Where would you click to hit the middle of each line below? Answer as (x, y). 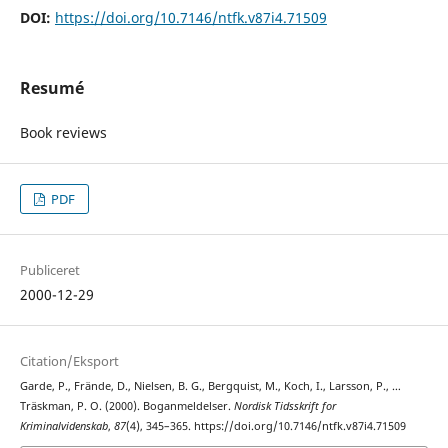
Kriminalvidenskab (63, 425)
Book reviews (63, 132)
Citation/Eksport (69, 360)
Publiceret (49, 269)
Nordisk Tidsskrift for (284, 405)
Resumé (51, 87)
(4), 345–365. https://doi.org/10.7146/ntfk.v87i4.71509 (265, 425)
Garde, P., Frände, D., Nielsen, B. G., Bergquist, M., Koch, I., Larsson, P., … (210, 385)
